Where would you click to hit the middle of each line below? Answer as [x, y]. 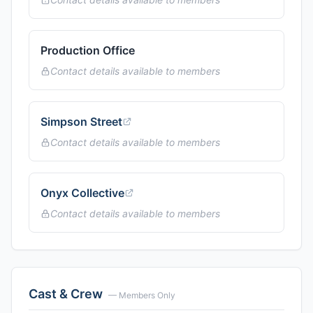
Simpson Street [81, 122]
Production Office [88, 50]
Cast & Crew [66, 294]
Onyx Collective [82, 193]
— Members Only [142, 295]
